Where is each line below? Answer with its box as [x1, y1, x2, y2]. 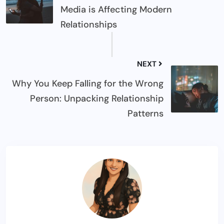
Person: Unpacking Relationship [30, 92, 163, 104]
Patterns [127, 107, 163, 119]
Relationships [60, 18, 117, 30]
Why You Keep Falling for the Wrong [12, 77, 163, 89]
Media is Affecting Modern [60, 3, 172, 15]
